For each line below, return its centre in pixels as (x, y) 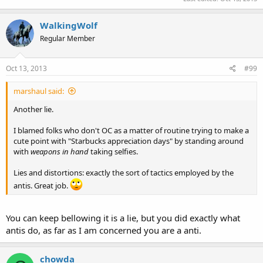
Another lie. (33, 109)
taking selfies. (113, 151)
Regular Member (68, 38)
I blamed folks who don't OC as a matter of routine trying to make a (131, 130)
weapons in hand (60, 151)
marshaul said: (39, 91)
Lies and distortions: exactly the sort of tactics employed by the (124, 173)
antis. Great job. (42, 186)
